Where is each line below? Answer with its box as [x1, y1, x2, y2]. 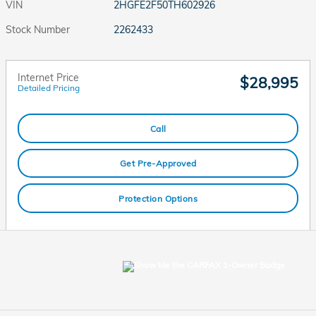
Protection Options [119, 193, 197, 204]
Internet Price [18, 71, 79, 84]
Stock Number [6, 23, 70, 36]
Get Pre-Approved [119, 157, 197, 169]
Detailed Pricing [18, 83, 80, 93]
